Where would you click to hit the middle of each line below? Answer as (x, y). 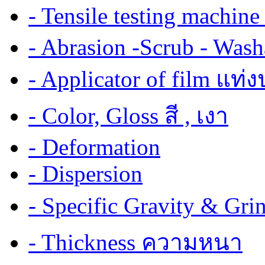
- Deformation (94, 147)
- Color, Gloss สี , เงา (128, 115)
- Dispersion (85, 173)
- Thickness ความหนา (135, 242)
